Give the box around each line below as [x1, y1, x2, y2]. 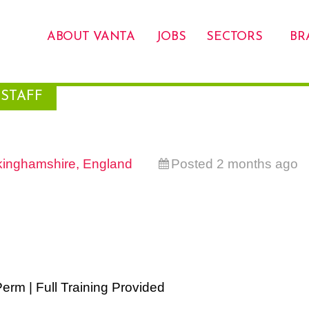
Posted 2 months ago [171, 156, 299, 171]
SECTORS [206, 30, 263, 43]
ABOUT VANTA [46, 30, 135, 43]
